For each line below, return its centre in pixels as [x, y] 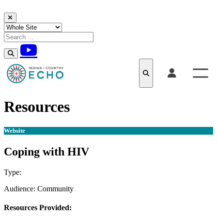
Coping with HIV [46, 151]
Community [55, 188]
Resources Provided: [38, 207]
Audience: [21, 188]
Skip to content [26, 16]
